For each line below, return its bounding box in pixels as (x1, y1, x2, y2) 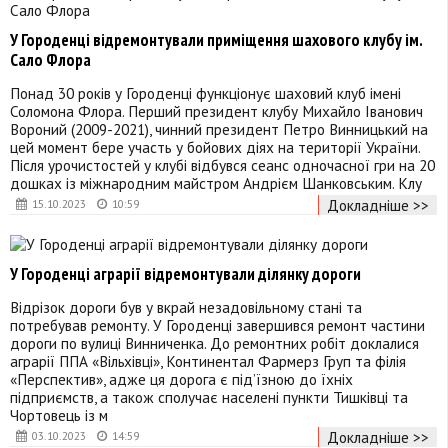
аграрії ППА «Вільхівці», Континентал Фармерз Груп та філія (10, 350, 406, 371)
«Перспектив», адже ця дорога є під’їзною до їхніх (10, 368, 353, 389)
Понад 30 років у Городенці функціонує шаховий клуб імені (10, 82, 401, 103)
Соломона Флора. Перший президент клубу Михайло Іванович (10, 100, 423, 121)
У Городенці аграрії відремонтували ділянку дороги (10, 262, 361, 285)
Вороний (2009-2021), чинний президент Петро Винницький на (10, 118, 428, 139)
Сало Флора (10, 48, 91, 71)
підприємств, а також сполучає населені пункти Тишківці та (10, 386, 408, 407)
